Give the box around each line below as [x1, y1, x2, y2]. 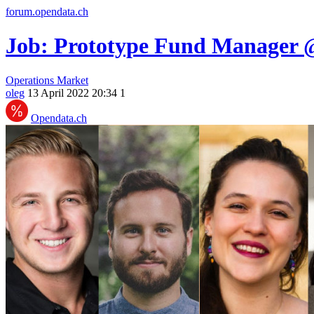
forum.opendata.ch [6, 6, 88, 18]
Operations [6, 74, 54, 86]
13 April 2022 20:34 [27, 86, 120, 99]
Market [57, 74, 88, 86]
